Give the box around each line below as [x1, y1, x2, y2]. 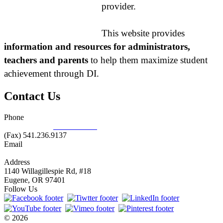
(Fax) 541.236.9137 [4, 130, 67, 139]
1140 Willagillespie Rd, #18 [4, 166, 91, 175]
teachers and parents [4, 54, 88, 65]
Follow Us [4, 184, 37, 193]
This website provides [102, 27, 185, 38]
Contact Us [4, 89, 60, 103]
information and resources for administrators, [4, 41, 190, 52]
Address [4, 157, 30, 166]
